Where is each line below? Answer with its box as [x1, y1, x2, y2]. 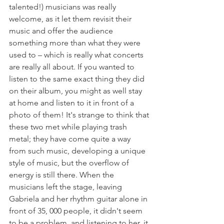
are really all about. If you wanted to [9, 62, 136, 71]
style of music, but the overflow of [9, 158, 131, 167]
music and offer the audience [9, 26, 115, 35]
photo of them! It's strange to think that [9, 110, 151, 119]
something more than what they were [9, 38, 142, 47]
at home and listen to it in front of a [9, 98, 136, 107]
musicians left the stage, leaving [9, 182, 124, 191]
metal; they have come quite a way [9, 134, 132, 143]
